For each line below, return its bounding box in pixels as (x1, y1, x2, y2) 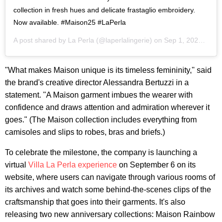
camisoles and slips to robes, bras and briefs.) (5, 128, 165, 136)
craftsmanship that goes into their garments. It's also (5, 198, 185, 206)
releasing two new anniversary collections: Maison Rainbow (5, 210, 215, 219)
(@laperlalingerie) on (94, 36, 164, 44)
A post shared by (13, 36, 68, 44)
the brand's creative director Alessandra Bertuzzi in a (5, 78, 189, 87)
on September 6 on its (117, 161, 196, 169)
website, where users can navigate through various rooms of (5, 173, 215, 181)
